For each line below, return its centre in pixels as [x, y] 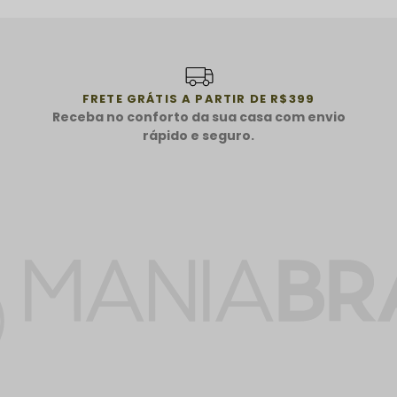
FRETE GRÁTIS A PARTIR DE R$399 [198, 98]
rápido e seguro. [198, 135]
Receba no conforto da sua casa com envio [198, 117]
